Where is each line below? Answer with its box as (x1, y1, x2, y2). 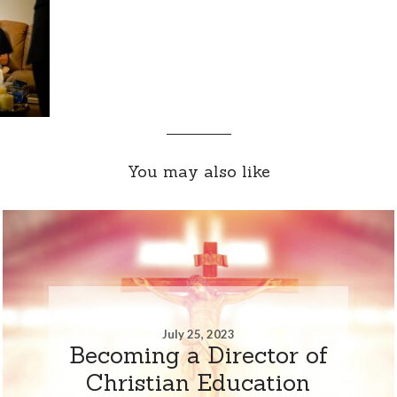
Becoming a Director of (68, 339, 328, 370)
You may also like (127, 160, 270, 182)
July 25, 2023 (161, 326, 235, 341)
